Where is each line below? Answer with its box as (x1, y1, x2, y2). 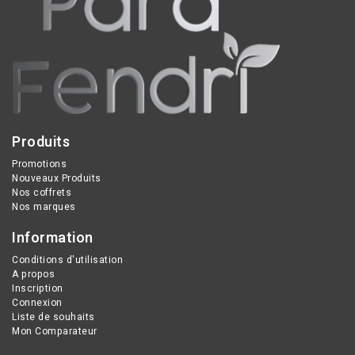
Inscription (12, 281, 63, 296)
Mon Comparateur (12, 323, 97, 338)
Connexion (12, 295, 63, 310)
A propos (12, 266, 55, 281)
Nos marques (12, 199, 76, 214)
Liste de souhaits (12, 309, 95, 324)
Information (12, 227, 94, 249)
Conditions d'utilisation (12, 252, 123, 267)
